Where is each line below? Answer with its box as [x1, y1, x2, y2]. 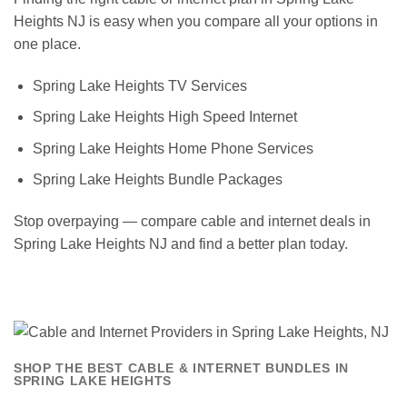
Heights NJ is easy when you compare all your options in [14, 13, 378, 29]
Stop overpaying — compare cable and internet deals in [14, 213, 371, 230]
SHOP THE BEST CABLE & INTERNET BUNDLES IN [14, 362, 349, 376]
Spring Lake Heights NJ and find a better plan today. [14, 236, 348, 253]
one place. [14, 35, 81, 52]
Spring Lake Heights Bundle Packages [32, 172, 283, 188]
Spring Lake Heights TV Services [32, 77, 247, 94]
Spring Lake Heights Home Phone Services [32, 140, 313, 156]
